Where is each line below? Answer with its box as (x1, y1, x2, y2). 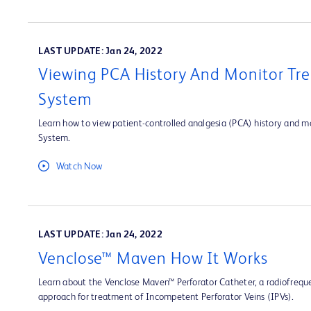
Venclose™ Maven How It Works (38, 251, 268, 268)
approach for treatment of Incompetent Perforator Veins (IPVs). (38, 292, 294, 302)
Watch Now (56, 162, 103, 172)
